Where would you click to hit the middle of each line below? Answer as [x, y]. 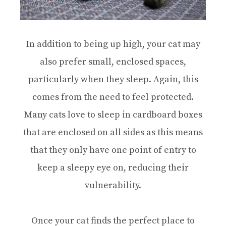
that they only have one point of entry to [113, 150]
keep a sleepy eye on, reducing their [113, 167]
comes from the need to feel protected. [113, 97]
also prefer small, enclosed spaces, [113, 62]
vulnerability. [113, 185]
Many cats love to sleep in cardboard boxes [113, 115]
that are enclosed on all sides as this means [113, 132]
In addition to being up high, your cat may [113, 44]
